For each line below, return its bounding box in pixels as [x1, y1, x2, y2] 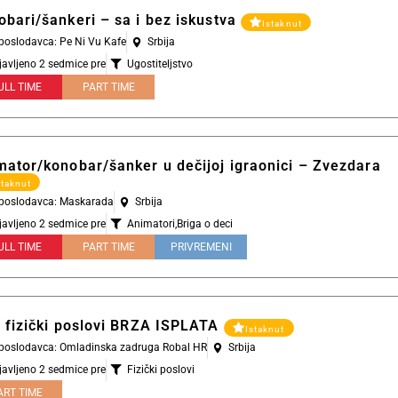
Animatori [127, 218, 176, 230]
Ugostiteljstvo [127, 58, 194, 70]
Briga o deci [177, 218, 234, 230]
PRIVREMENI [170, 241, 232, 253]
